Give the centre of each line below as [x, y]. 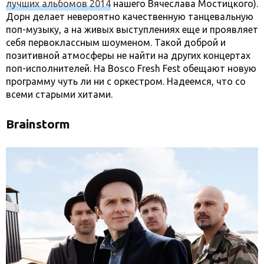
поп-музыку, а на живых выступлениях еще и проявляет [132, 30]
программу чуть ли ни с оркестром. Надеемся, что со [126, 82]
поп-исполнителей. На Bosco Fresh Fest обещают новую [131, 69]
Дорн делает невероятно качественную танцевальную [130, 17]
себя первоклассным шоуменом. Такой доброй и [116, 43]
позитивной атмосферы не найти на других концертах [128, 56]
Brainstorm [38, 124]
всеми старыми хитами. [59, 95]
